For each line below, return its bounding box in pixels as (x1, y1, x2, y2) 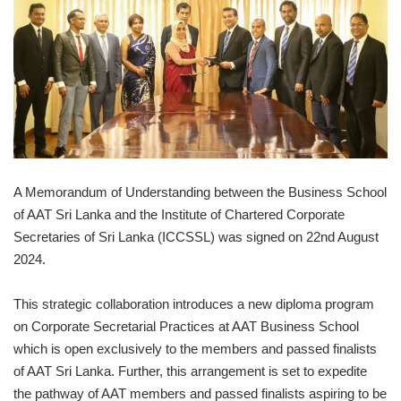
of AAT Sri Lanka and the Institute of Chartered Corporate (13, 206, 345, 222)
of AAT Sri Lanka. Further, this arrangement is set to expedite (13, 363, 367, 379)
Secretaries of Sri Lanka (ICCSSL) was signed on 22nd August (13, 228, 379, 244)
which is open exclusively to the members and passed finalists (13, 340, 377, 356)
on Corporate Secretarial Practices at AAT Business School (13, 318, 359, 334)
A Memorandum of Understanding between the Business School (13, 183, 387, 200)
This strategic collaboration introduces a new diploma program (13, 295, 374, 311)
